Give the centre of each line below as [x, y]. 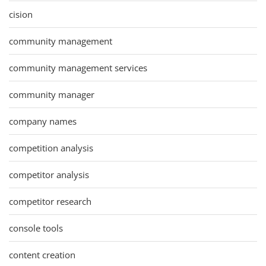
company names [43, 121]
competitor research [50, 201]
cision [21, 14]
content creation [42, 254]
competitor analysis [49, 174]
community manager [52, 94]
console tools [36, 228]
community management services [78, 67]
